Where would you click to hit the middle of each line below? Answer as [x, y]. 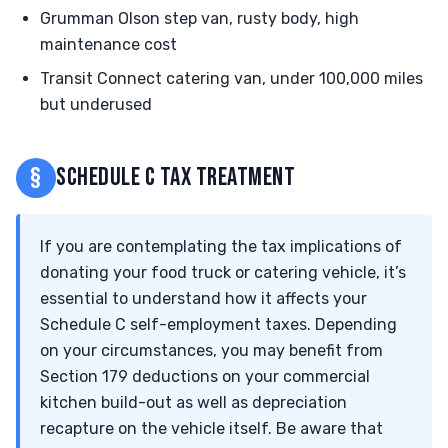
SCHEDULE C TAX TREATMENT [176, 177]
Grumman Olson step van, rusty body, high [199, 18]
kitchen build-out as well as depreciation [193, 402]
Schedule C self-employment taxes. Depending [218, 324]
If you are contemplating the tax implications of [221, 246]
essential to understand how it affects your [203, 298]
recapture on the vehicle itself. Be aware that [211, 428]
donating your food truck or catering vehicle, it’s [223, 272]
